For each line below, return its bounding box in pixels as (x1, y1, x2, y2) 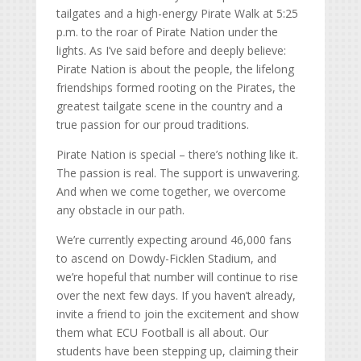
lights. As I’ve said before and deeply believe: (56, 43, 286, 59)
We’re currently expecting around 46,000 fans (56, 232, 292, 248)
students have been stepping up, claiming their (56, 343, 298, 359)
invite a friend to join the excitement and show (56, 306, 299, 322)
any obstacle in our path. (56, 202, 185, 218)
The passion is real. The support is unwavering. (56, 165, 300, 181)
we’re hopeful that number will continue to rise (56, 269, 298, 285)
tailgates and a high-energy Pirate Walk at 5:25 (56, 6, 298, 22)
